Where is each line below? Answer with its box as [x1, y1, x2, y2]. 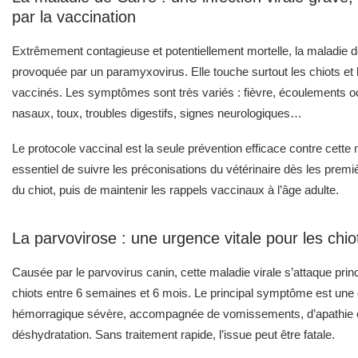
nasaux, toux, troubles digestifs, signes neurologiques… [12, 105, 302, 120]
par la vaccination [12, 7, 136, 26]
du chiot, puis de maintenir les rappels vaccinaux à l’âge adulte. [12, 182, 339, 197]
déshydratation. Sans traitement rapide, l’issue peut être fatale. [12, 327, 335, 341]
